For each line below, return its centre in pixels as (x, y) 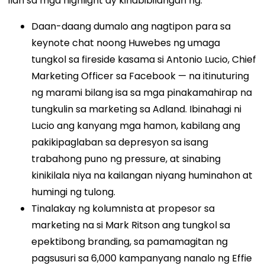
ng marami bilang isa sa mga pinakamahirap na (142, 93)
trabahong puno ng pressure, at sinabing (126, 159)
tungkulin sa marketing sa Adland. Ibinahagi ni (137, 109)
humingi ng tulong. (74, 192)
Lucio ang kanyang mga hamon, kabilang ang (136, 126)
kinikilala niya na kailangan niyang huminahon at (142, 176)
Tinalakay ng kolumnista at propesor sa (123, 209)
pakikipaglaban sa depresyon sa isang (120, 143)
